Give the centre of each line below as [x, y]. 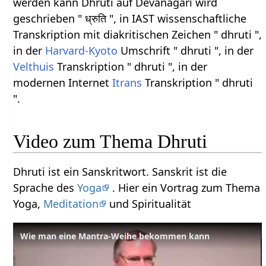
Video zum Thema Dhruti [110, 142]
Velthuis [34, 66]
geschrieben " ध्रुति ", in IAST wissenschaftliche [130, 18]
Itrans [127, 82]
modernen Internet [63, 82]
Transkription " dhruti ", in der [131, 66]
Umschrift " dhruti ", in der [186, 50]
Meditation [71, 204]
